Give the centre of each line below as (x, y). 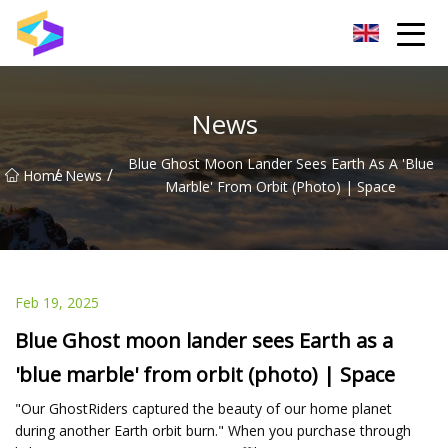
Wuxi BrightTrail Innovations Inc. (165, 32)
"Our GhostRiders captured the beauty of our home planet (203, 408)
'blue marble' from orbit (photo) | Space (205, 374)
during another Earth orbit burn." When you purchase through (213, 430)
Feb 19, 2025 (57, 302)
